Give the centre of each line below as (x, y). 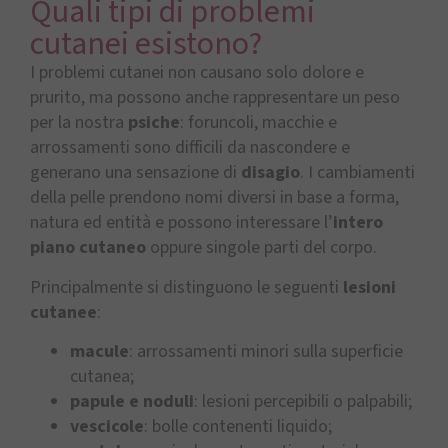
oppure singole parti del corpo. (261, 248)
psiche (154, 123)
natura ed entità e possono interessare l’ (181, 223)
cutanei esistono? (146, 44)
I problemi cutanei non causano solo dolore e (197, 73)
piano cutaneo (88, 248)
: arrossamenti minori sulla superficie (266, 352)
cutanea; (102, 377)
